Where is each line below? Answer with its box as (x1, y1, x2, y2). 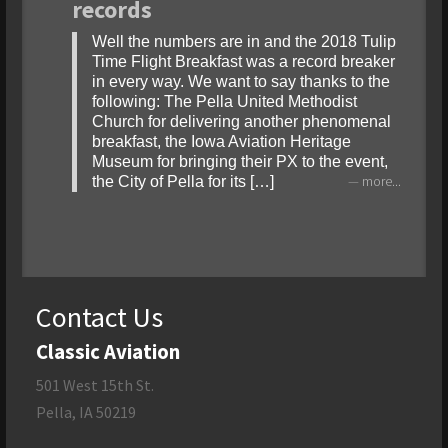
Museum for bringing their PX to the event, (91, 153, 388, 171)
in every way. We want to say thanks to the (91, 73, 390, 91)
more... (362, 173, 402, 191)
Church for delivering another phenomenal (91, 113, 391, 131)
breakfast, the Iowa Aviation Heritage (91, 133, 351, 151)
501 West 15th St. (36, 375, 155, 396)
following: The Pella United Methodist (91, 93, 357, 111)
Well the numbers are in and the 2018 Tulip (91, 33, 396, 51)
